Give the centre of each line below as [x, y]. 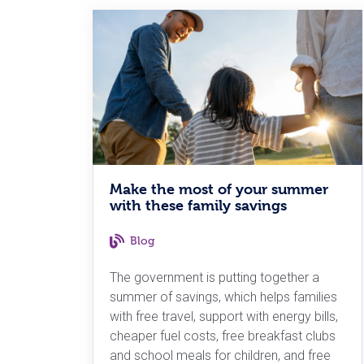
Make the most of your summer [219, 189]
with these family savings [198, 206]
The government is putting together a [214, 278]
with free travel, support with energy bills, [224, 317]
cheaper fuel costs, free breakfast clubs [223, 336]
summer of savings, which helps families [223, 297]
